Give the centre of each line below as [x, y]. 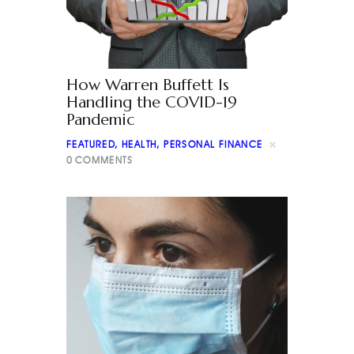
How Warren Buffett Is [148, 85]
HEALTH [139, 145]
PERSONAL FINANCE [213, 145]
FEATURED [91, 145]
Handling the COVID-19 [152, 102]
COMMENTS [104, 160]
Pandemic [100, 119]
